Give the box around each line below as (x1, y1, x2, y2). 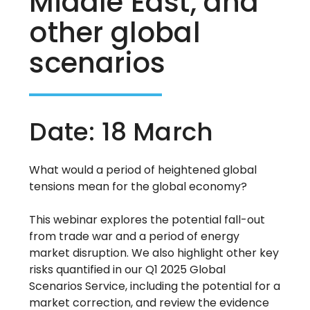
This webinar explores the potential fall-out (29, 212, 266, 228)
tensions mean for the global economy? (29, 179, 248, 195)
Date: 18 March (29, 114, 214, 150)
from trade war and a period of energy (29, 228, 240, 245)
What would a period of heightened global (29, 162, 257, 179)
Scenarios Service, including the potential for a (29, 278, 281, 295)
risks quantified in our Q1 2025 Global (29, 262, 226, 278)
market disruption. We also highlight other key (29, 245, 280, 262)
